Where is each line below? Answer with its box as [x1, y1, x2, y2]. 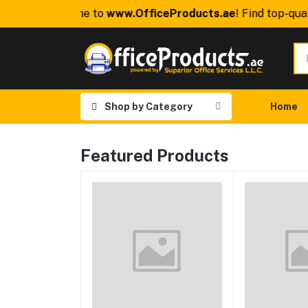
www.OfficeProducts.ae [94, 7, 224, 20]
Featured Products [80, 146, 229, 165]
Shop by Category [104, 100, 192, 112]
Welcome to [30, 7, 95, 20]
